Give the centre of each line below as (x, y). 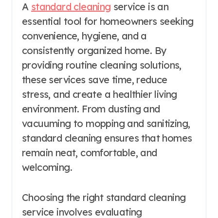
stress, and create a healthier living (100, 94)
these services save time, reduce (95, 79)
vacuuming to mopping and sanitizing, (106, 123)
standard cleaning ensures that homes (107, 138)
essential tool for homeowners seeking (108, 21)
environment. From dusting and (91, 109)
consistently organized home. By (94, 50)
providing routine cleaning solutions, (102, 65)
